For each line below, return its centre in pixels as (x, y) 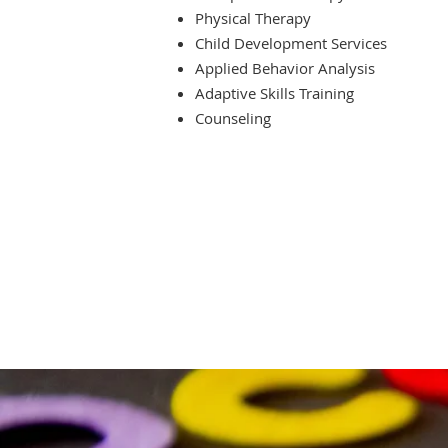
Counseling (233, 118)
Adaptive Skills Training (275, 93)
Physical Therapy (253, 18)
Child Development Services (291, 43)
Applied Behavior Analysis (285, 68)
